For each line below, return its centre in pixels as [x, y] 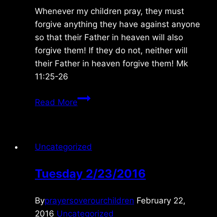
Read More [56, 102]
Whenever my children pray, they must [109, 11]
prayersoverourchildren [89, 200]
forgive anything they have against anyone [117, 24]
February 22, [161, 200]
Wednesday [100, 97]
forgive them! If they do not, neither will [111, 50]
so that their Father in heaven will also [109, 37]
